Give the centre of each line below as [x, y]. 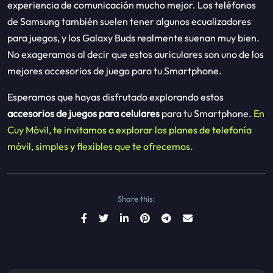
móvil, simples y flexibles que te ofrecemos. [100, 147]
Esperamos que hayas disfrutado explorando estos [115, 97]
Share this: [136, 199]
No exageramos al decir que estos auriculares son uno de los [136, 55]
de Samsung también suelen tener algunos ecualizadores [129, 22]
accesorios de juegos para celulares [83, 114]
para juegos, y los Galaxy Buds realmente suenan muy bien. [133, 38]
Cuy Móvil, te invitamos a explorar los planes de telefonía [129, 130]
